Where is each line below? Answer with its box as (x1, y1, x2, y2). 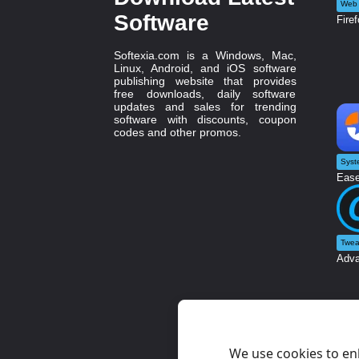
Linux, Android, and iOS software (114, 61, 296, 75)
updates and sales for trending (114, 99, 296, 113)
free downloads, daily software (114, 87, 296, 100)
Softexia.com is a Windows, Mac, (114, 48, 296, 62)
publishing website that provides (114, 74, 296, 87)
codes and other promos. (114, 125, 241, 139)
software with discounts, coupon (114, 112, 296, 126)
